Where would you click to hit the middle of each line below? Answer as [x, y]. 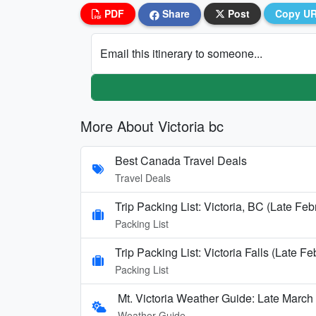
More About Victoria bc [152, 126]
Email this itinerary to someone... [181, 53]
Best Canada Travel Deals [181, 160]
